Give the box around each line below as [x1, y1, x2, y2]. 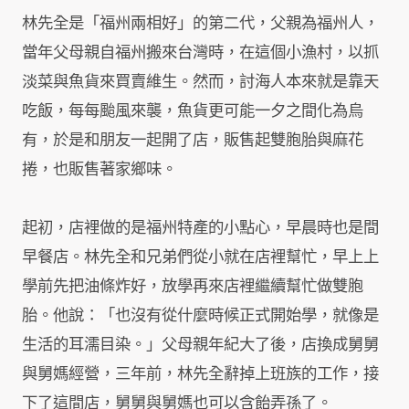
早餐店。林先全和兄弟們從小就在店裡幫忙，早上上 [22, 246, 379, 269]
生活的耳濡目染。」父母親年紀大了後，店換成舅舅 [22, 333, 379, 357]
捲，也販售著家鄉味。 [22, 158, 177, 182]
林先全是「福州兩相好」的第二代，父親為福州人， [22, 12, 379, 36]
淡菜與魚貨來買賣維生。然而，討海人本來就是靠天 [22, 70, 379, 94]
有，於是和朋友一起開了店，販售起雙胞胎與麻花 [22, 129, 363, 152]
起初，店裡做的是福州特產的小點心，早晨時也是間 [22, 216, 379, 240]
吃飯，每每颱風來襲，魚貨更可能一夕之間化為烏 [22, 100, 363, 123]
